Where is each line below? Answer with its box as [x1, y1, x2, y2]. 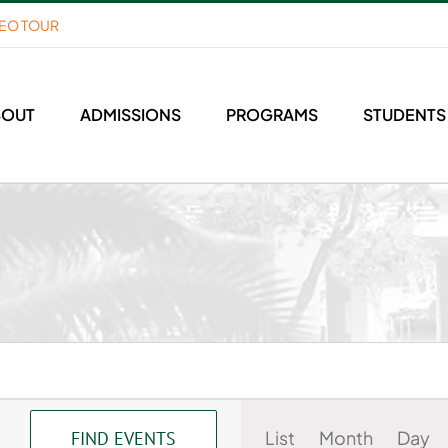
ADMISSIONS [79, 104, 181, 125]
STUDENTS [362, 104, 446, 125]
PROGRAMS [225, 104, 318, 125]
